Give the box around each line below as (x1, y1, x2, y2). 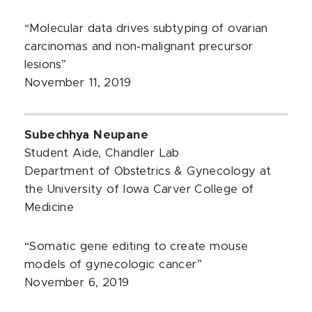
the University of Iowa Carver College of (24, 184, 254, 195)
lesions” (24, 59, 67, 70)
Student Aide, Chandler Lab (24, 148, 180, 159)
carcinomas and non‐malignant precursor (24, 41, 253, 52)
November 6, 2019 (24, 277, 130, 288)
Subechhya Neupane (24, 130, 149, 141)
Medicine (24, 202, 75, 213)
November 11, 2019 (24, 77, 132, 88)
